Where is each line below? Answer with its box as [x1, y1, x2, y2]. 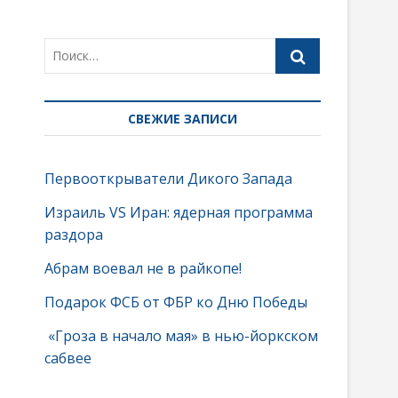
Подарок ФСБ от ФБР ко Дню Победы [44, 291, 307, 312]
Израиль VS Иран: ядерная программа [44, 202, 313, 222]
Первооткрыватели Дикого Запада [44, 168, 292, 188]
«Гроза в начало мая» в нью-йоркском [44, 325, 318, 346]
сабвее [44, 347, 92, 368]
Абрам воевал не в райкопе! [44, 258, 245, 278]
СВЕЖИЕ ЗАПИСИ [128, 109, 237, 127]
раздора [44, 224, 103, 244]
